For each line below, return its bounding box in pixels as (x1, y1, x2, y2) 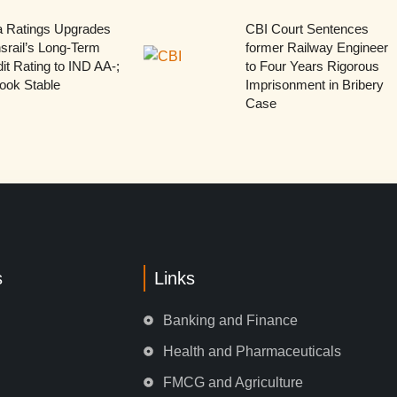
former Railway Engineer (245, 39, 388, 55)
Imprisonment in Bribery (245, 76, 384, 92)
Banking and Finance (163, 312, 299, 328)
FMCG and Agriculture (163, 374, 304, 390)
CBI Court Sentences (245, 20, 369, 36)
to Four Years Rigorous (245, 58, 379, 74)
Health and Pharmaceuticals (163, 343, 342, 359)
